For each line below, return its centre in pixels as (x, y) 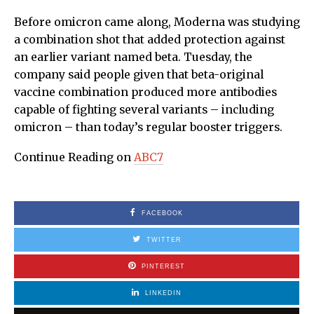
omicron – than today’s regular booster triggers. (148, 127)
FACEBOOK (162, 213)
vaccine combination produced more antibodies (145, 92)
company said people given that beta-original (139, 74)
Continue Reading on (74, 157)
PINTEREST (163, 266)
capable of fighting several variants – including (144, 109)
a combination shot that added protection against (150, 39)
